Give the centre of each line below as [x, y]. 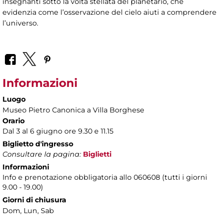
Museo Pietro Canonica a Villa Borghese [73, 110]
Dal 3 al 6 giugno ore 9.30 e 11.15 [58, 131]
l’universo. [20, 23]
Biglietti [97, 154]
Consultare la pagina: [42, 154]
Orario [14, 121]
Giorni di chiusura [34, 200]
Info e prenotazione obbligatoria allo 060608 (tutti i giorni [105, 178]
